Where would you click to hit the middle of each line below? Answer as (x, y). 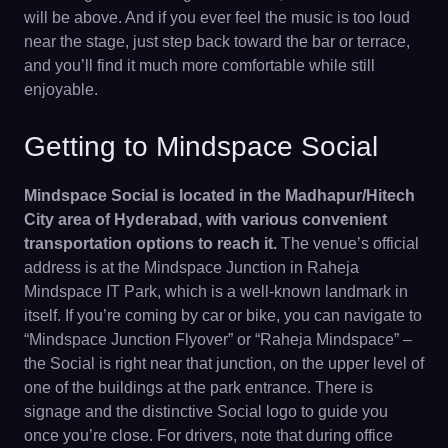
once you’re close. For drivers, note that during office (208, 435)
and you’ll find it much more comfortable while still (199, 65)
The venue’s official (348, 243)
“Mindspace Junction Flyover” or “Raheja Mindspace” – (218, 339)
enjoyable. (61, 89)
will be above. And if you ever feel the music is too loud (217, 17)
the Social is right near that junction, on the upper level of (224, 363)
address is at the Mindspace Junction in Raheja (191, 267)
